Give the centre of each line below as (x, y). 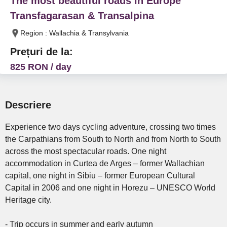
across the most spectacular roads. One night (86, 151)
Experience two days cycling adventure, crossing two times (110, 127)
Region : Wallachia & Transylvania (74, 33)
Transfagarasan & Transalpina (82, 16)
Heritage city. (28, 200)
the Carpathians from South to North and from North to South (113, 139)
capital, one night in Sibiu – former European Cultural (100, 176)
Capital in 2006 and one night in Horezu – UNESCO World (110, 188)
